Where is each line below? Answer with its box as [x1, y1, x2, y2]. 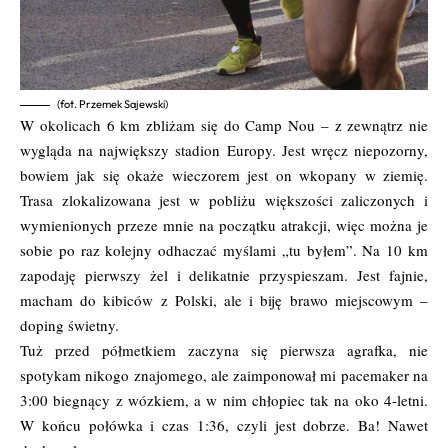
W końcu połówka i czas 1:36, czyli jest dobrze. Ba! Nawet [20, 415, 428, 436]
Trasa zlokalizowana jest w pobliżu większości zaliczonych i [20, 190, 428, 211]
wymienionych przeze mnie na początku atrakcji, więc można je [20, 215, 428, 236]
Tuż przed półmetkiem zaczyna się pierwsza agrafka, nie [20, 340, 428, 361]
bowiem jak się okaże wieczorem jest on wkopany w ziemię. [20, 165, 428, 186]
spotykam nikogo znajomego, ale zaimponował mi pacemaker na [20, 365, 428, 386]
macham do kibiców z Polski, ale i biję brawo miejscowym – [20, 290, 428, 311]
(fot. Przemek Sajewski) [57, 97, 168, 112]
